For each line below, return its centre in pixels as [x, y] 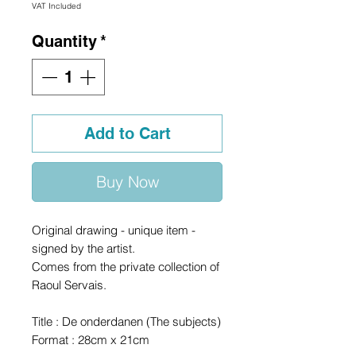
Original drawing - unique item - [114, 230]
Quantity [64, 41]
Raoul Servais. [69, 284]
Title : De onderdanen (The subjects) [126, 321]
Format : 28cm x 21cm [91, 339]
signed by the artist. [83, 248]
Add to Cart [127, 133]
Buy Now [127, 181]
